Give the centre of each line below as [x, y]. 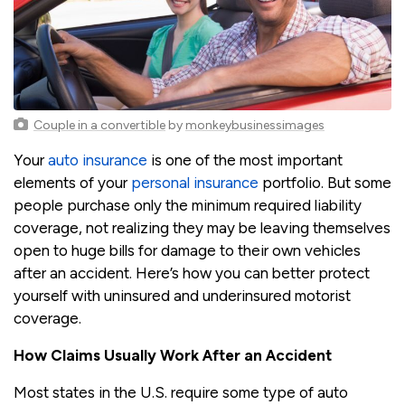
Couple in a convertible [99, 125]
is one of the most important [245, 160]
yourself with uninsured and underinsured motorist [182, 295]
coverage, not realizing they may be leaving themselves [202, 227]
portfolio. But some [325, 182]
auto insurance [98, 160]
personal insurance [195, 182]
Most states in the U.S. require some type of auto [181, 392]
